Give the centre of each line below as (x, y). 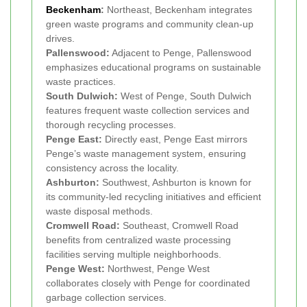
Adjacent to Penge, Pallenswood (181, 53)
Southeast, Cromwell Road (179, 226)
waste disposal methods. (99, 211)
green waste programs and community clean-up (150, 24)
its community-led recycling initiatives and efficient (153, 197)
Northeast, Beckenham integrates (178, 10)
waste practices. (81, 82)
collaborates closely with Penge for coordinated (148, 283)
